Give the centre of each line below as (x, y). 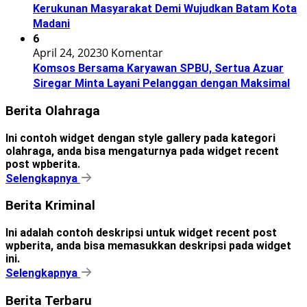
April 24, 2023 (67, 53)
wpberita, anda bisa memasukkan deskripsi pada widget (148, 246)
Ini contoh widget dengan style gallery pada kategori (140, 138)
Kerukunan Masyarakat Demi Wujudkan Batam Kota (165, 9)
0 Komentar (133, 53)
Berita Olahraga (53, 111)
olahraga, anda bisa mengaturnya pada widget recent (142, 151)
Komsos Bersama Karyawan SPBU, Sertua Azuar (158, 69)
